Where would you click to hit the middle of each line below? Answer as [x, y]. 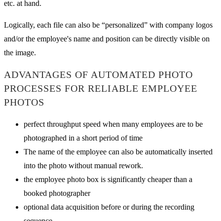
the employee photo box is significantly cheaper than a [108, 179]
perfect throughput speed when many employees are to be [113, 124]
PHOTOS [24, 102]
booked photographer [57, 193]
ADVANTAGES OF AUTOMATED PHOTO [98, 75]
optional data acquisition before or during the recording [109, 207]
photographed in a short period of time [83, 138]
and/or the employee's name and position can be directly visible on [107, 38]
